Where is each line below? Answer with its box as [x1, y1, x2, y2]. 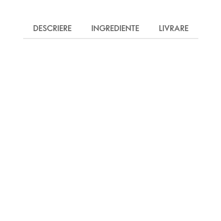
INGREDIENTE [91, 23, 139, 34]
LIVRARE [158, 23, 188, 34]
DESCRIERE [33, 23, 72, 34]
